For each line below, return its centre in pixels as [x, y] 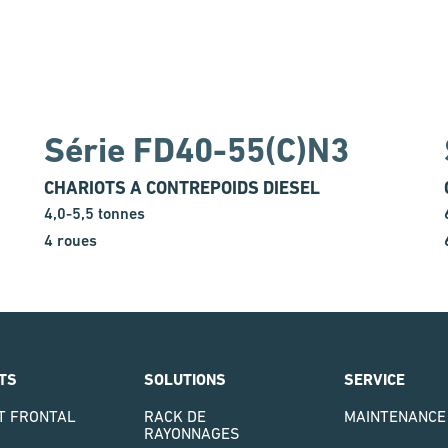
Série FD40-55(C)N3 [196, 150]
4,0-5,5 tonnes [94, 214]
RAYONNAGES [191, 433]
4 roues [70, 241]
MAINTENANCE [395, 416]
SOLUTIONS [185, 380]
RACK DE [175, 416]
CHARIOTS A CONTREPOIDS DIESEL [182, 188]
